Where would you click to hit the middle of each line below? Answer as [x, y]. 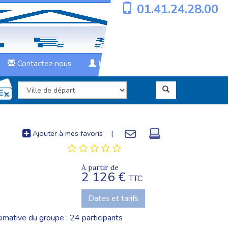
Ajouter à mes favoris [67, 133]
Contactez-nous [44, 64]
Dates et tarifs [113, 198]
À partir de [100, 167]
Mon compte [120, 64]
